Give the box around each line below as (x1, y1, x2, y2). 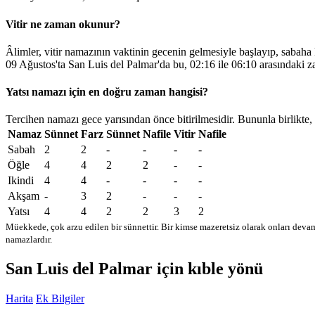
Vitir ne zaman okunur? (6, 18, 120, 30)
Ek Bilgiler (36, 292, 84, 305)
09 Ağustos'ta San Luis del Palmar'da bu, (6, 58, 190, 70)
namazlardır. (6, 234, 52, 245)
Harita (6, 292, 33, 305)
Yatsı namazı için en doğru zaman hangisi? (6, 86, 208, 98)
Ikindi (8, 174, 34, 187)
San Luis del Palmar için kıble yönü (6, 259, 263, 278)
